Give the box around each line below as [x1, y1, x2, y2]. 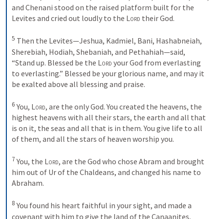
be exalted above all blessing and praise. [12, 79, 147, 89]
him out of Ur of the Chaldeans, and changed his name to [12, 167, 201, 177]
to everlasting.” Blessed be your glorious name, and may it [12, 68, 204, 78]
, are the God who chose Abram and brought [59, 156, 204, 167]
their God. [140, 13, 176, 23]
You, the [15, 156, 44, 167]
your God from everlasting [112, 57, 201, 67]
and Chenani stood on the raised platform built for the [12, 2, 194, 13]
